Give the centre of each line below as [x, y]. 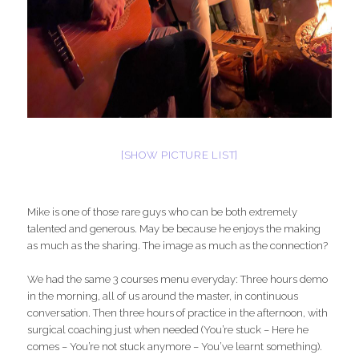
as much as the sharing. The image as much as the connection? [178, 246]
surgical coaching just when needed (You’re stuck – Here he [168, 330]
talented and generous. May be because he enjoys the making [174, 229]
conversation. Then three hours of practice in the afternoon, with [178, 313]
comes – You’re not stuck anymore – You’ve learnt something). [175, 347]
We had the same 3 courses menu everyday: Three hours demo [178, 280]
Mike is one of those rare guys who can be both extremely [163, 212]
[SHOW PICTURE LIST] [179, 155]
